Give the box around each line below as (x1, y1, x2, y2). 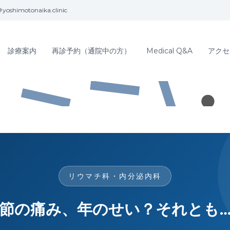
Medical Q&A (146, 46, 193, 55)
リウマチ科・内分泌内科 (68, 171, 162, 180)
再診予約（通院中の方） (52, 46, 131, 55)
